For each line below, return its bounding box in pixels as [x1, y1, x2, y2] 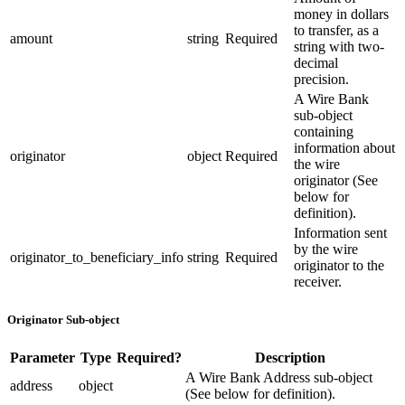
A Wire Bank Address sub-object [185, 370, 372, 386]
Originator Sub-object [7, 313, 119, 327]
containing [294, 124, 353, 140]
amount [10, 31, 52, 47]
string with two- [294, 39, 384, 55]
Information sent [294, 225, 387, 241]
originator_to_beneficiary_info [10, 250, 184, 266]
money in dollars [294, 6, 389, 23]
